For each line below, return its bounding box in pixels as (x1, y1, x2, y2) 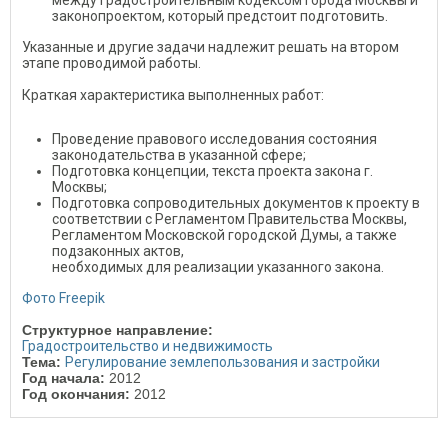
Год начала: (22, 370, 109, 386)
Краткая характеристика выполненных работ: (22, 87, 324, 103)
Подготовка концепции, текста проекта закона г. (52, 163, 373, 179)
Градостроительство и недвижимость (22, 338, 273, 354)
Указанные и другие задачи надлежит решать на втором (22, 39, 399, 55)
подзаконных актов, (52, 243, 184, 259)
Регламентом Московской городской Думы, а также (52, 227, 397, 243)
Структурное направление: (22, 322, 217, 338)
